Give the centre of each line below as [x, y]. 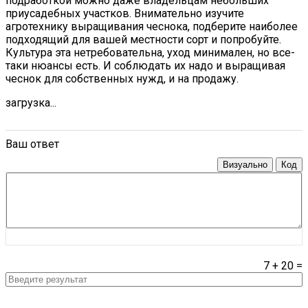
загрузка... [31, 102]
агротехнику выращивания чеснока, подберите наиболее [152, 26]
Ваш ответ [32, 144]
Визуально [245, 164]
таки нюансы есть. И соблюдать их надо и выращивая [145, 65]
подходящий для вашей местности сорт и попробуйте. [143, 39]
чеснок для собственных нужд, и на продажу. [122, 78]
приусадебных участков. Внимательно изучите [125, 13]
